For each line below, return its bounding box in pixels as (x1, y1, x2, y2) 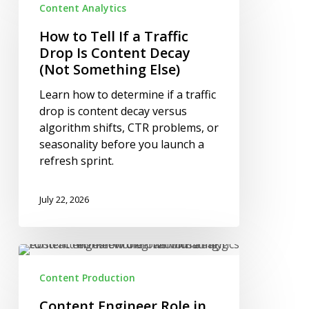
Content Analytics (39, 1, 126, 15)
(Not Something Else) (39, 60, 180, 79)
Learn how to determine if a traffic (39, 87, 216, 103)
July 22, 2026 (39, 192, 89, 206)
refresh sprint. (39, 153, 114, 169)
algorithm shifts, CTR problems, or (39, 120, 219, 136)
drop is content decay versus (39, 103, 187, 119)
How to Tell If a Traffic (39, 27, 188, 46)
